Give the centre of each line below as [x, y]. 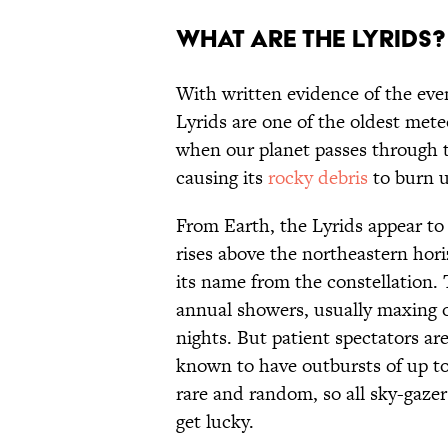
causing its [222, 178]
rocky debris [318, 178]
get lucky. [215, 422]
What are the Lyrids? [311, 39]
